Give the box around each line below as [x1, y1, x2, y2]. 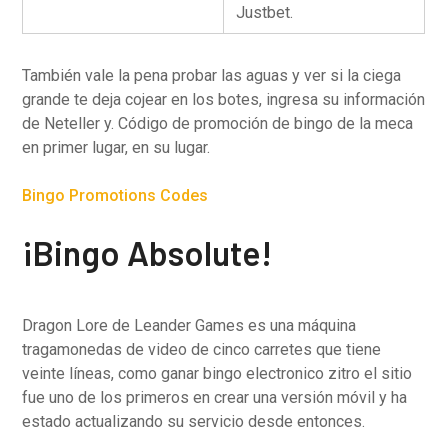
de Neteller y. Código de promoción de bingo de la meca [22, 114, 414, 133]
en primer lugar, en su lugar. [22, 138, 211, 157]
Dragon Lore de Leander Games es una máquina [22, 316, 357, 335]
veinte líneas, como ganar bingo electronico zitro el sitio [22, 364, 413, 383]
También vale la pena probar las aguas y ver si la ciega [22, 66, 402, 85]
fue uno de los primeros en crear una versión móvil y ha [22, 388, 408, 407]
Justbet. [236, 3, 294, 22]
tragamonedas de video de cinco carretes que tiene [22, 340, 382, 359]
